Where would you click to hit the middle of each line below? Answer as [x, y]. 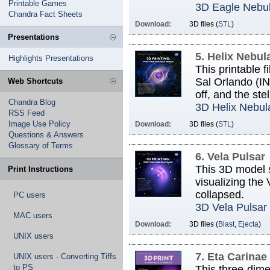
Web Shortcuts [35, 81]
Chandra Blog [32, 102]
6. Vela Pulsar [230, 157]
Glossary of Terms [41, 146]
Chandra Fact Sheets [46, 14]
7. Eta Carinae [231, 257]
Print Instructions [40, 169]
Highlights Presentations [51, 58]
